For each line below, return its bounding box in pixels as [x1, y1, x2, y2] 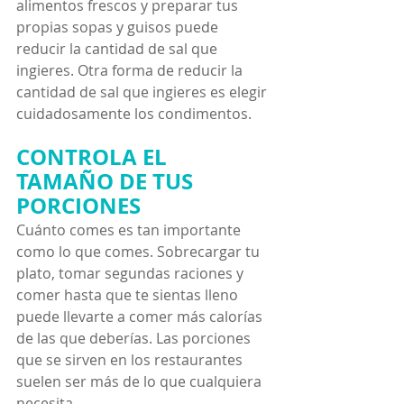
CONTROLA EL [16, 141, 172, 172]
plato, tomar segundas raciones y [16, 262, 247, 283]
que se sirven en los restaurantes [16, 349, 246, 370]
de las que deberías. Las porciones [16, 327, 254, 348]
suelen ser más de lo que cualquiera [16, 371, 265, 391]
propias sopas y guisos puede [16, 16, 222, 37]
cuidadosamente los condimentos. [16, 103, 252, 124]
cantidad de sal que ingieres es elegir [16, 81, 271, 102]
